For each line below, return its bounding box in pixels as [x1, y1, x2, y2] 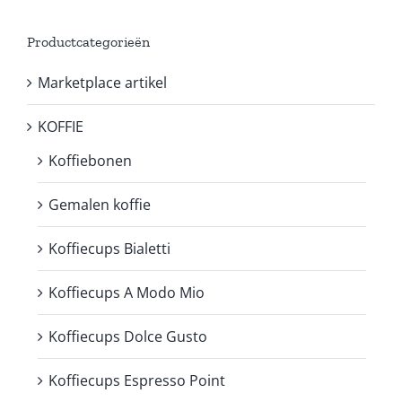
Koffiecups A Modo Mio [48, 282, 205, 302]
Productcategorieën [27, 32, 150, 50]
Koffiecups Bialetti [48, 238, 170, 258]
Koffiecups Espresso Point [48, 370, 225, 390]
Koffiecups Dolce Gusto [48, 326, 207, 346]
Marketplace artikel [38, 72, 167, 92]
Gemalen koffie [48, 194, 151, 214]
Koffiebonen [48, 150, 132, 170]
